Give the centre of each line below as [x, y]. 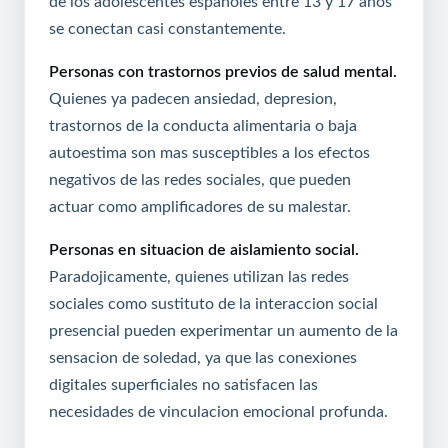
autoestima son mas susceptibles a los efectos [209, 152]
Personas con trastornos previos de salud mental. [223, 71]
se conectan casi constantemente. [167, 28]
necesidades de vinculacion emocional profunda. [218, 411]
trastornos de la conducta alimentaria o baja [203, 125]
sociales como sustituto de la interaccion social [213, 303]
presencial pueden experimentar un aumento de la [223, 330]
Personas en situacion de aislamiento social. [204, 249]
